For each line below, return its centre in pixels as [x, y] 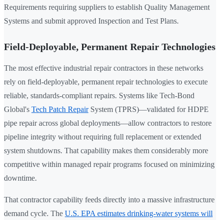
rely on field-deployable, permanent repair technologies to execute [106, 82]
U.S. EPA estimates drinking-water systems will [139, 214]
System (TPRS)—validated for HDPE [149, 110]
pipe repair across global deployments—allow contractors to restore [108, 123]
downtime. [20, 178]
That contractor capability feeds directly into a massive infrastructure [109, 200]
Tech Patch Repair [60, 110]
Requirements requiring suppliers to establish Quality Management [107, 7]
